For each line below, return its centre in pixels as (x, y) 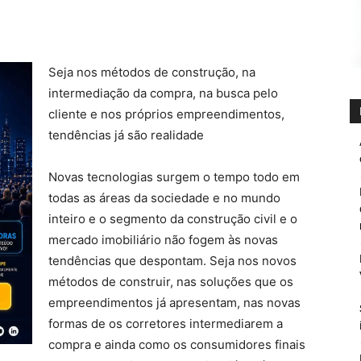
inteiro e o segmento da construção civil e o (173, 219)
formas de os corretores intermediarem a (166, 324)
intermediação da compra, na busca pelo (163, 93)
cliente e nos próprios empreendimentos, (166, 114)
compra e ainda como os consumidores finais (177, 344)
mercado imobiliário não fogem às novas (163, 240)
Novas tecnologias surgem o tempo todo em (174, 177)
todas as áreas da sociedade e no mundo (164, 198)
